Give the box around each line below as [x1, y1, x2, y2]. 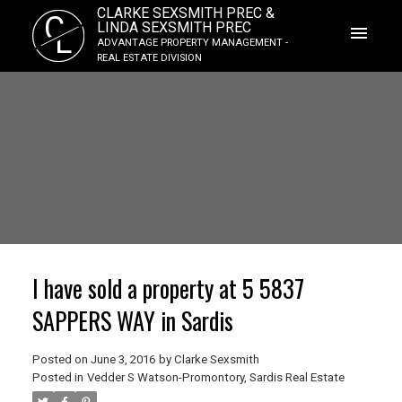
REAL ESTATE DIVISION [96, 52, 202, 64]
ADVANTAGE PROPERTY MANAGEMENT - [96, 37, 288, 48]
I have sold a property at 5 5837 [31, 270, 304, 306]
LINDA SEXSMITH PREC [96, 19, 251, 36]
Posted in [31, 370, 83, 384]
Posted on [31, 352, 91, 366]
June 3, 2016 [90, 352, 155, 366]
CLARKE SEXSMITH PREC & [96, 4, 275, 22]
